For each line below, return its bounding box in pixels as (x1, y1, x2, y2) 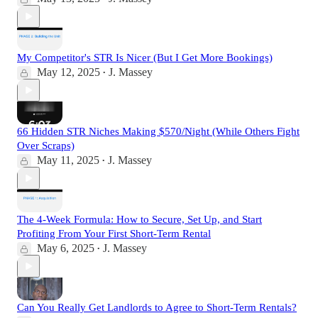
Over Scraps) (17, 140, 75, 152)
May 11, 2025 (37, 154, 99, 167)
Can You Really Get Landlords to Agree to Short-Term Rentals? (17, 302, 297, 314)
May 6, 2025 (37, 242, 94, 255)
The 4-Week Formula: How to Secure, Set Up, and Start (17, 214, 262, 226)
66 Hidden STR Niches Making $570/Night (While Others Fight (17, 126, 300, 138)
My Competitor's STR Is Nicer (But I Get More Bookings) (17, 52, 273, 64)
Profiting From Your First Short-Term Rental (17, 228, 211, 240)
